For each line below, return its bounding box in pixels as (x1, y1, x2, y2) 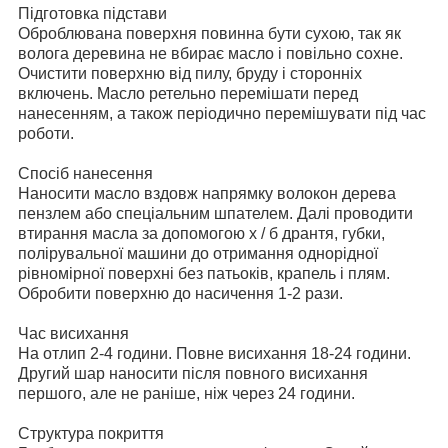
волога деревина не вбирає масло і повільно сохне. (18, 45, 403, 63)
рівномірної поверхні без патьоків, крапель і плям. (18, 265, 390, 283)
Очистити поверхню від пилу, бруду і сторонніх (18, 65, 362, 83)
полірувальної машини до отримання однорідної (18, 245, 378, 263)
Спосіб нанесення (18, 165, 157, 183)
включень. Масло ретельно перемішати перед (18, 85, 358, 103)
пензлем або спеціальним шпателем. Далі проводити (18, 205, 413, 223)
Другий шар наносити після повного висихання (18, 365, 368, 383)
